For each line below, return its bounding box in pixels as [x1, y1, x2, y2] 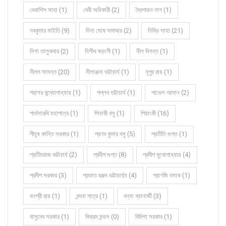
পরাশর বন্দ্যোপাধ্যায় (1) [30, 88, 81, 96]
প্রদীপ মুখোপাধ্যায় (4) [143, 150, 191, 158]
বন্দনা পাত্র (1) [76, 192, 107, 200]
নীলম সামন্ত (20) [30, 68, 70, 76]
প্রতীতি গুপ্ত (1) [151, 130, 187, 138]
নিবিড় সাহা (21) [148, 26, 183, 34]
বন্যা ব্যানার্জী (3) [124, 192, 161, 200]
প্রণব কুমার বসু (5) [95, 130, 135, 138]
